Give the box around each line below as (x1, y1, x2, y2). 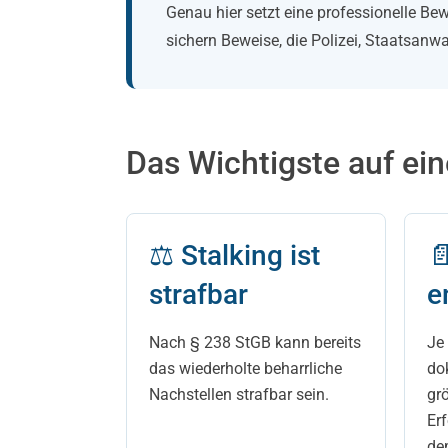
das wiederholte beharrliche (149, 359, 342, 378)
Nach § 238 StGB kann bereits (149, 333, 361, 352)
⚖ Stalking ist (149, 239, 320, 272)
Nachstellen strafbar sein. (149, 385, 329, 404)
